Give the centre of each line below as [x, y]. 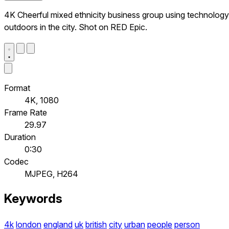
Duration [20, 137]
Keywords [33, 199]
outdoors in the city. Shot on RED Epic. [76, 27]
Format [17, 88]
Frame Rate [26, 112]
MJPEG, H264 [51, 174]
